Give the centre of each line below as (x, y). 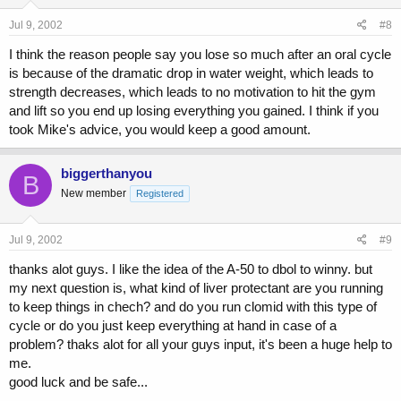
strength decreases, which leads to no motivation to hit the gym (192, 92)
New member (94, 194)
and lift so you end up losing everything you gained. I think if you (194, 111)
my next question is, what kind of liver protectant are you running (196, 287)
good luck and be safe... (78, 381)
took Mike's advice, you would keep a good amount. (160, 130)
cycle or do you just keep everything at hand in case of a (173, 325)
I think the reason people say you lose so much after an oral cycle (200, 55)
